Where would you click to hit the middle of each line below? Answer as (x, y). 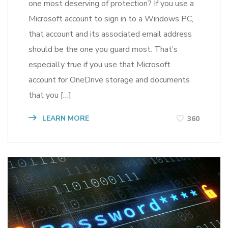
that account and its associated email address (110, 34)
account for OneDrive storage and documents (109, 80)
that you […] (50, 95)
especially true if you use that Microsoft (99, 65)
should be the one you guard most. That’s (103, 50)
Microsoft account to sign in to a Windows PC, (111, 19)
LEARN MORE (65, 119)
